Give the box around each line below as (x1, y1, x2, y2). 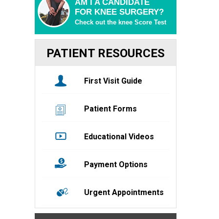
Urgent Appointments (84, 188, 164, 197)
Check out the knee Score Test (75, 19, 166, 26)
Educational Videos (84, 132, 154, 141)
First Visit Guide (84, 76, 143, 86)
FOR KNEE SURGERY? (75, 7, 164, 17)
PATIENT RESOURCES (46, 46, 165, 60)
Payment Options (84, 160, 148, 169)
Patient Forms (84, 104, 137, 113)
